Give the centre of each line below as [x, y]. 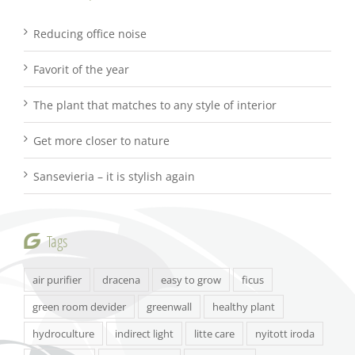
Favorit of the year [81, 69]
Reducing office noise [90, 33]
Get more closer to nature [101, 140]
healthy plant [244, 306]
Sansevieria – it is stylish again [114, 176]
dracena [121, 279]
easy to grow [191, 279]
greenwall [169, 306]
